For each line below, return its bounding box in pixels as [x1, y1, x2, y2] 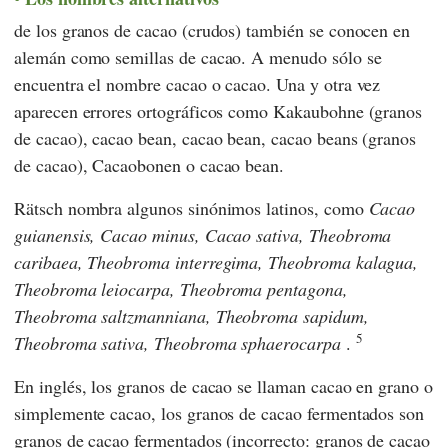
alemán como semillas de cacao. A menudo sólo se [14, 45, 382, 70]
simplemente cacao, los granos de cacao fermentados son [14, 401, 425, 426]
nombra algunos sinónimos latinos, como [62, 196, 369, 221]
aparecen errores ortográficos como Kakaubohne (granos [14, 99, 423, 124]
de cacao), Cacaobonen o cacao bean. [14, 153, 285, 178]
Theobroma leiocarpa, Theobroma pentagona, [14, 277, 348, 302]
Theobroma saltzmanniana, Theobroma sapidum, [14, 304, 369, 329]
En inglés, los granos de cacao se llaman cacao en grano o [14, 374, 433, 399]
